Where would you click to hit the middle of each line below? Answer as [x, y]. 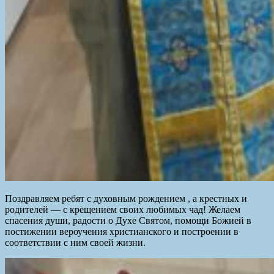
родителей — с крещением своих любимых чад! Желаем [123, 209]
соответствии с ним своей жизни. [75, 242]
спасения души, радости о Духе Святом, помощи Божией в [128, 220]
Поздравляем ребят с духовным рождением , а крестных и [126, 198]
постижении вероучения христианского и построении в [122, 231]
